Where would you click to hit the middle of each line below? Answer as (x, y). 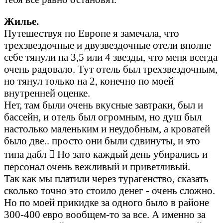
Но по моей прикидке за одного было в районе (107, 203)
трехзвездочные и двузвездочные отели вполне (108, 45)
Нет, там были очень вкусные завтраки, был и (104, 105)
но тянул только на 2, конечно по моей (89, 81)
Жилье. (21, 21)
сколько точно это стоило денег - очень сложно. (110, 191)
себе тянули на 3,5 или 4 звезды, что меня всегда (111, 57)
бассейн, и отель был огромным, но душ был (103, 117)
